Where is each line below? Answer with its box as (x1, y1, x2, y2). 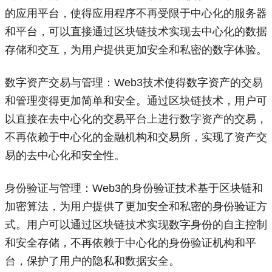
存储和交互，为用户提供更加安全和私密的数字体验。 (5, 44, 267, 56)
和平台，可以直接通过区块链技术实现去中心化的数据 (5, 25, 267, 38)
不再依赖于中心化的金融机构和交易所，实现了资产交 (5, 131, 267, 143)
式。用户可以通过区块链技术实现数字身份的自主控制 (5, 219, 267, 231)
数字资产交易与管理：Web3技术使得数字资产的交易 (5, 76, 263, 89)
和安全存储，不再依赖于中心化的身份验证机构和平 (5, 237, 256, 249)
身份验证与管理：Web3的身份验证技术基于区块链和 (5, 182, 263, 194)
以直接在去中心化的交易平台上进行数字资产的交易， (5, 113, 267, 125)
